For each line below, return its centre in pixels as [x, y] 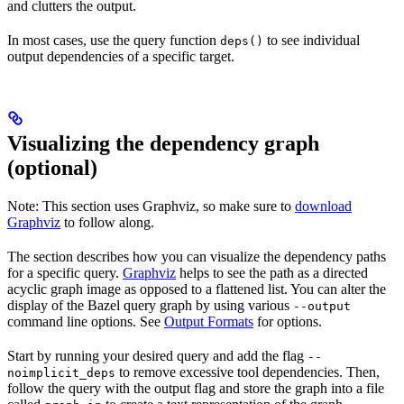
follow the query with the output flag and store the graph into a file [196, 389]
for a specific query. [65, 273]
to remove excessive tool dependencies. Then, [248, 372]
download [323, 207]
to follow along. [107, 223]
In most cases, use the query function [114, 41]
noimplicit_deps [61, 373]
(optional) [52, 168]
